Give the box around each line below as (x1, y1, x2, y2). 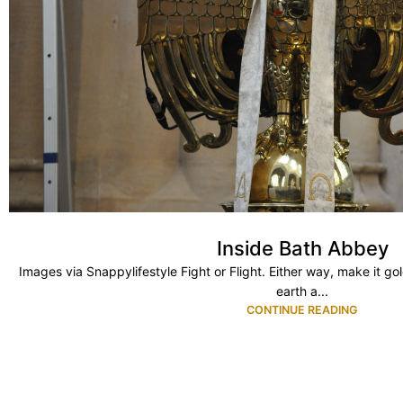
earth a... (276, 282, 328, 299)
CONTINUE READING (246, 302, 358, 317)
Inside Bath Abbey (216, 236, 389, 260)
